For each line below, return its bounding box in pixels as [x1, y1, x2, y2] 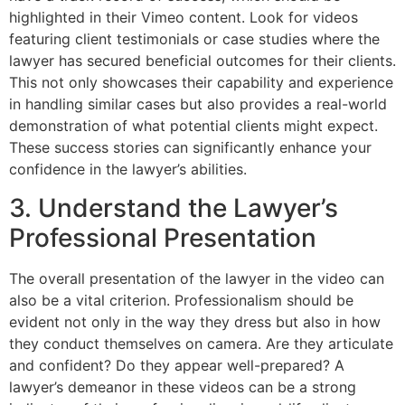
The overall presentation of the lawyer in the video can [9, 268, 384, 287]
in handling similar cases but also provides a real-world [9, 95, 387, 114]
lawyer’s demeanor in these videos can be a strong [9, 377, 356, 396]
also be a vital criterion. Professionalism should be [9, 290, 353, 309]
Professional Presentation [9, 221, 316, 253]
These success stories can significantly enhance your [9, 138, 372, 157]
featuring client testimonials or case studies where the [9, 30, 380, 49]
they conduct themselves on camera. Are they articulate [9, 334, 393, 353]
